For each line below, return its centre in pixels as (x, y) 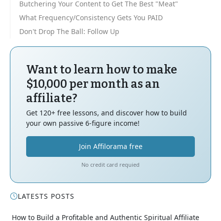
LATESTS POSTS (46, 196)
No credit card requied (110, 165)
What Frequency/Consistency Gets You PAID (91, 18)
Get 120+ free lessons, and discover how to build (107, 113)
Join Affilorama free (110, 147)
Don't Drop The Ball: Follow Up (69, 32)
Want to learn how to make (102, 70)
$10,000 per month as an (93, 84)
